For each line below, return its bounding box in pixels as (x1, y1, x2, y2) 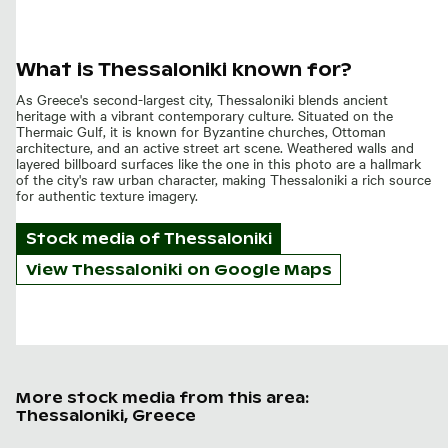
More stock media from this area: (16, 388, 309, 408)
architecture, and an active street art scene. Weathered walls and (16, 136, 414, 157)
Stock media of (25, 228, 164, 248)
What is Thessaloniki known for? (16, 57, 352, 81)
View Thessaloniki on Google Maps (25, 260, 332, 280)
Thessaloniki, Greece (16, 406, 196, 426)
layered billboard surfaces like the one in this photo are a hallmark (16, 152, 421, 173)
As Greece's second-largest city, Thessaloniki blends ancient (16, 88, 388, 109)
